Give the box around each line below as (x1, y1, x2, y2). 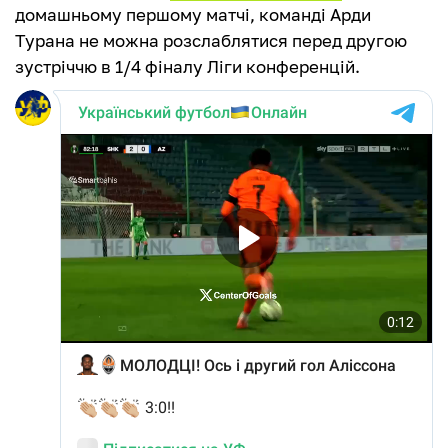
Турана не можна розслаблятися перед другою (15, 30, 407, 52)
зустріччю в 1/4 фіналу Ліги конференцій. (15, 56, 360, 78)
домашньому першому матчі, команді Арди (15, 4, 371, 26)
